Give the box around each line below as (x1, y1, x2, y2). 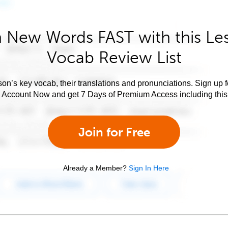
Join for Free (78, 125, 150, 139)
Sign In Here (129, 164, 169, 172)
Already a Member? (63, 164, 127, 172)
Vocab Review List (46, 48, 182, 67)
